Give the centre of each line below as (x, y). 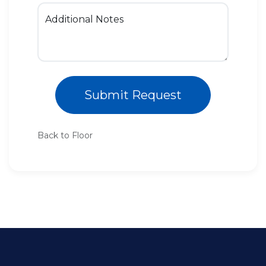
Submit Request (133, 95)
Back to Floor (65, 135)
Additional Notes (84, 19)
